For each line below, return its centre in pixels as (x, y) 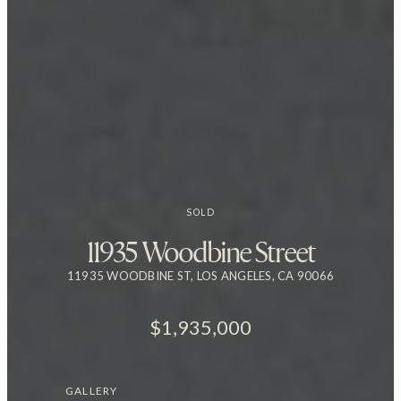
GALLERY (92, 390)
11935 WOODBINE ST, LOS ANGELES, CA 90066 (200, 275)
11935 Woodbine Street (200, 252)
